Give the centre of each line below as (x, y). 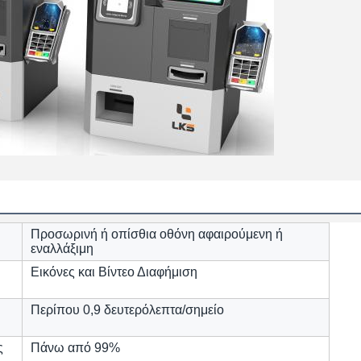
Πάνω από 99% (75, 348)
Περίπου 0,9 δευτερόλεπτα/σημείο (127, 310)
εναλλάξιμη (62, 249)
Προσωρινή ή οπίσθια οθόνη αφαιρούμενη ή (157, 234)
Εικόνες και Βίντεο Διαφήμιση (114, 272)
